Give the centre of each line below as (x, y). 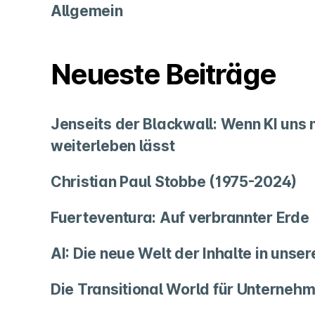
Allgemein (87, 11)
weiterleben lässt (113, 146)
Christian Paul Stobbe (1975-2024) (174, 182)
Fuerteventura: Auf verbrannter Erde (180, 218)
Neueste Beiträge (163, 75)
